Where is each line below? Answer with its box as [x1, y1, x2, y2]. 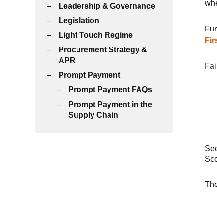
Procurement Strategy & [59, 46, 147, 54]
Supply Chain [68, 110, 118, 119]
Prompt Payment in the [68, 100, 152, 108]
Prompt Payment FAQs [68, 85, 152, 94]
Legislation [59, 16, 99, 25]
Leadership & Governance [59, 1, 155, 10]
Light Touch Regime [59, 31, 133, 39]
